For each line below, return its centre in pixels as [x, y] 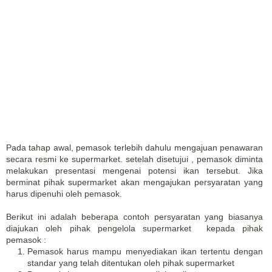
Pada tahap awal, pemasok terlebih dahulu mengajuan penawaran [134, 148]
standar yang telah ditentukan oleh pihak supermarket [131, 263]
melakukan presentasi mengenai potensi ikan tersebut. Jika [134, 171]
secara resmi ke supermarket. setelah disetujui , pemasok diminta [134, 159]
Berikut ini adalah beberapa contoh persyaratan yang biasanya [134, 217]
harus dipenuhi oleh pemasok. [64, 194]
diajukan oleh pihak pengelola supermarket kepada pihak [134, 228]
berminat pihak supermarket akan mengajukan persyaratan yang [134, 182]
